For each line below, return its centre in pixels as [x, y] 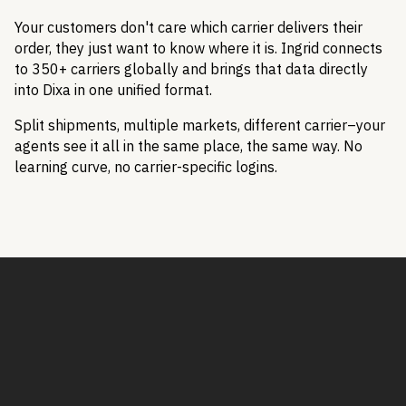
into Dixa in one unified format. [113, 90]
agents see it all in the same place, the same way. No [188, 146]
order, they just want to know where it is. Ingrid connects [198, 48]
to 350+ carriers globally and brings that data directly [191, 69]
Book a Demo [102, 365]
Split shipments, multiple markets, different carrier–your [200, 126]
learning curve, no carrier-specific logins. [146, 167]
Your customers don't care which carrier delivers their [188, 28]
